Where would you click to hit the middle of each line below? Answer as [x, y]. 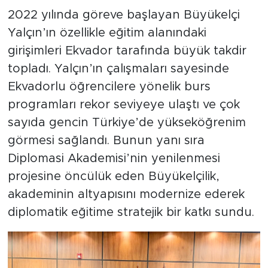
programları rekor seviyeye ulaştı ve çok [124, 123]
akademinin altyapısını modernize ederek [126, 213]
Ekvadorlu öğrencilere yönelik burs [109, 105]
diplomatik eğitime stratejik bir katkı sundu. [131, 231]
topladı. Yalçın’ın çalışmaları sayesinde [118, 87]
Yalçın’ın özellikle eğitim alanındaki [107, 51]
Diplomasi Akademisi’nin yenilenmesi [114, 177]
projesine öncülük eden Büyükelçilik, [113, 195]
